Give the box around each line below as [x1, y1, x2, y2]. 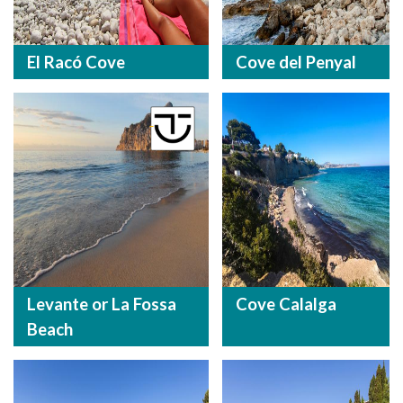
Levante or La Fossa [27, 294, 176, 314]
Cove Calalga [235, 294, 336, 314]
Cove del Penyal [235, 51, 356, 72]
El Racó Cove [27, 51, 125, 72]
